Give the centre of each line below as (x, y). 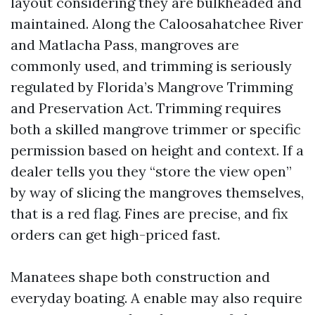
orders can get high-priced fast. (115, 234)
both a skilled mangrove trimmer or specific (156, 129)
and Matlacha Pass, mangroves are (125, 45)
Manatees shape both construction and (140, 277)
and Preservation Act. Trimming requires (146, 108)
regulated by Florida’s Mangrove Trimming (152, 87)
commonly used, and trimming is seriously (151, 66)
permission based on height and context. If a (157, 150)
